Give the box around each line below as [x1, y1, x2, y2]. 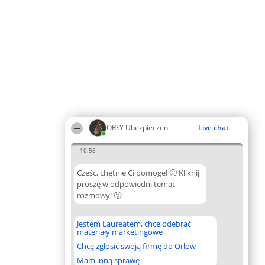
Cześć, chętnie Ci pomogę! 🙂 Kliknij [77, 167, 199, 178]
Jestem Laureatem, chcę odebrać [77, 218, 191, 229]
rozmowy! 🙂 [77, 190, 121, 201]
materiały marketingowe [77, 227, 163, 237]
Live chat [198, 122, 229, 132]
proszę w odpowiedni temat [77, 179, 175, 189]
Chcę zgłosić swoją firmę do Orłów [77, 241, 196, 251]
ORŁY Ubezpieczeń [106, 122, 168, 132]
